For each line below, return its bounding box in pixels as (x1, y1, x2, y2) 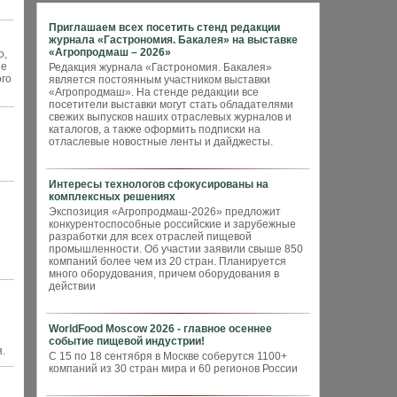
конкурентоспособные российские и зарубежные (49, 218, 296, 230)
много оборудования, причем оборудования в (49, 268, 279, 280)
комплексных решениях (49, 191, 175, 203)
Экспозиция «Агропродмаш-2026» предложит (49, 206, 281, 218)
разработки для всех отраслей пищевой (49, 230, 252, 243)
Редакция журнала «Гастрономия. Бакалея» (49, 61, 272, 74)
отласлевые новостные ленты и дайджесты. (49, 136, 273, 148)
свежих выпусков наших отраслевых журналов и (49, 111, 292, 123)
